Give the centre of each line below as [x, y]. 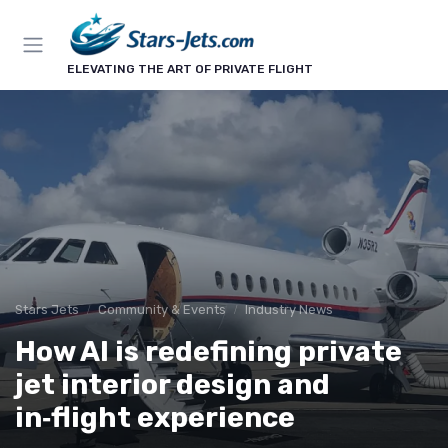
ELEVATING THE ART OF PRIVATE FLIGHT [190, 68]
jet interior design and [172, 384]
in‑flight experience [155, 417]
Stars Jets [47, 309]
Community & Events [162, 309]
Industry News [289, 309]
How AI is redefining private [208, 351]
